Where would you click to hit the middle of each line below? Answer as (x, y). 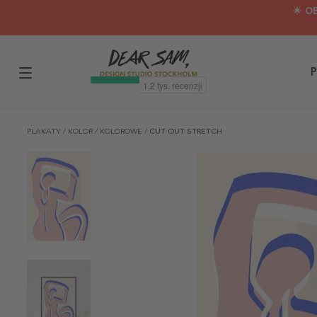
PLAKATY (45, 131)
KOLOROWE (122, 131)
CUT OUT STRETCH (186, 131)
